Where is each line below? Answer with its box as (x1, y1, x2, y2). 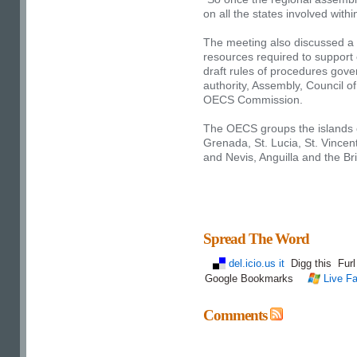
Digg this (291, 257, 335, 269)
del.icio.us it (229, 257, 284, 269)
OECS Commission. (203, 93, 303, 106)
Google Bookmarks (205, 273, 296, 284)
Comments (203, 307, 270, 324)
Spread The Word (203, 230, 309, 247)
